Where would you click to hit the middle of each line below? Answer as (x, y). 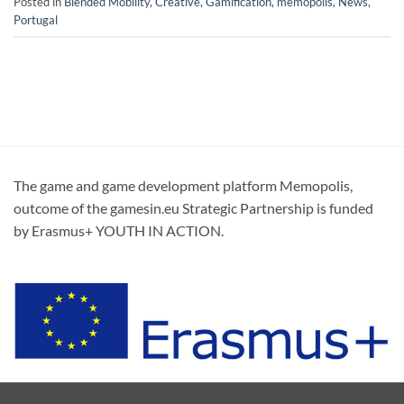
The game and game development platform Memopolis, (183, 185)
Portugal (36, 19)
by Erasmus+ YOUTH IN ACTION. (119, 230)
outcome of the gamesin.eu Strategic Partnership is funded (193, 207)
